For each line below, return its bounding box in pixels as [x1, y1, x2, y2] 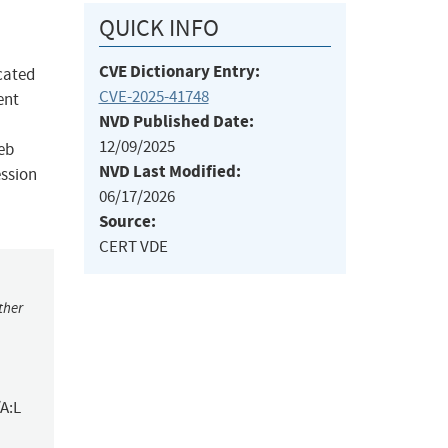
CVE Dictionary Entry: [98, 60, 260, 84]
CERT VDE [98, 236, 168, 258]
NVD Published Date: [98, 110, 254, 134]
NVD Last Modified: [98, 160, 241, 184]
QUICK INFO [98, 13, 219, 44]
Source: [98, 210, 156, 234]
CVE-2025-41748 [98, 86, 209, 108]
